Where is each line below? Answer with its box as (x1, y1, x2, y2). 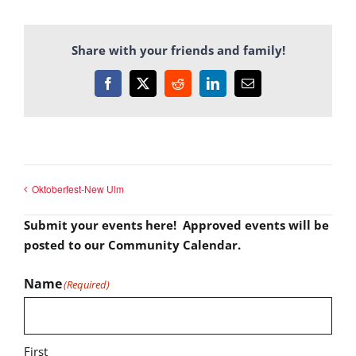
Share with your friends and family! (71, 41, 285, 58)
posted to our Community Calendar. (24, 236, 241, 253)
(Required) (64, 277, 110, 292)
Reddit (176, 82, 211, 95)
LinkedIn (211, 82, 258, 95)
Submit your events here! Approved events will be (24, 216, 329, 233)
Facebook (106, 82, 157, 95)
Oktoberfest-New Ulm (32, 181, 124, 195)
